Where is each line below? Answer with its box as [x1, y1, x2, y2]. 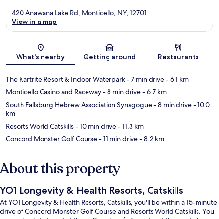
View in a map [12, 17, 57, 26]
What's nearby [16, 52, 65, 61]
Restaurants [158, 52, 199, 61]
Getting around [83, 52, 136, 61]
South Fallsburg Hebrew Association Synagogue [6, 100, 152, 109]
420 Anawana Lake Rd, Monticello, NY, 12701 [12, 8, 147, 17]
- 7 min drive [125, 74, 164, 84]
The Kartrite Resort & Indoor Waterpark [6, 74, 125, 84]
